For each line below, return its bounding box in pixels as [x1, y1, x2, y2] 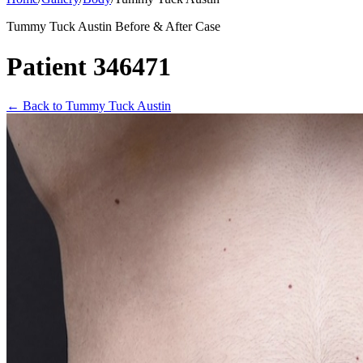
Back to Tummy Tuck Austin [19, 98, 171, 113]
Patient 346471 [6, 51, 171, 81]
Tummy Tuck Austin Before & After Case [6, 19, 220, 34]
